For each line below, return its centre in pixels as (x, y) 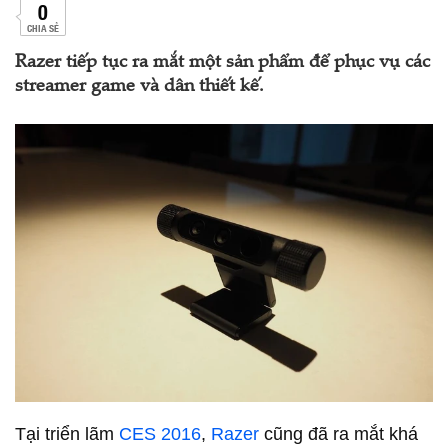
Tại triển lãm (67, 434)
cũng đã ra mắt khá (338, 434)
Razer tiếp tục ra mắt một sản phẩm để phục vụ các (222, 63)
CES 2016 (160, 434)
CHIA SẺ (42, 27)
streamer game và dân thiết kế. (139, 87)
